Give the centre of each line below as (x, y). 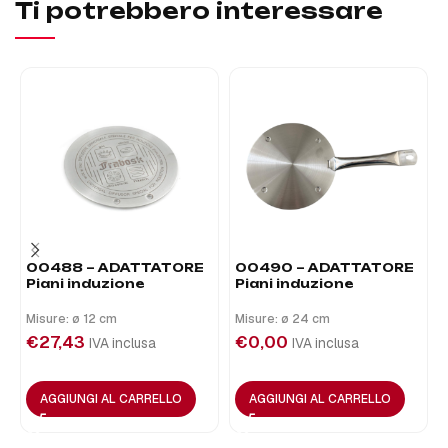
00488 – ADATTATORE (115, 267)
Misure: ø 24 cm (282, 319)
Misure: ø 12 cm (71, 319)
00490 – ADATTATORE (324, 267)
